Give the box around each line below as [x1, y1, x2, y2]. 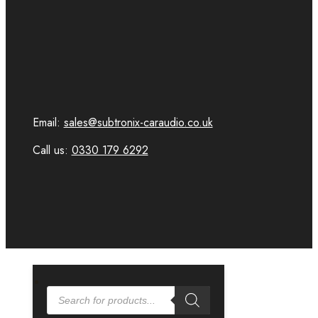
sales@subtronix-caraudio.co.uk [63, 114, 213, 131]
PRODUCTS [45, 284, 110, 297]
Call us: [32, 141, 72, 158]
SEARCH [45, 295, 91, 308]
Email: [32, 114, 64, 131]
